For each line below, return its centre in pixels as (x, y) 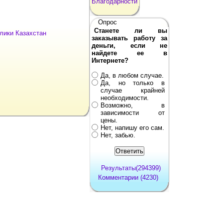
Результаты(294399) (131, 168)
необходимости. (125, 98)
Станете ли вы (131, 30)
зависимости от (133, 112)
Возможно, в (133, 105)
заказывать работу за (129, 38)
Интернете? (110, 60)
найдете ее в (129, 53)
